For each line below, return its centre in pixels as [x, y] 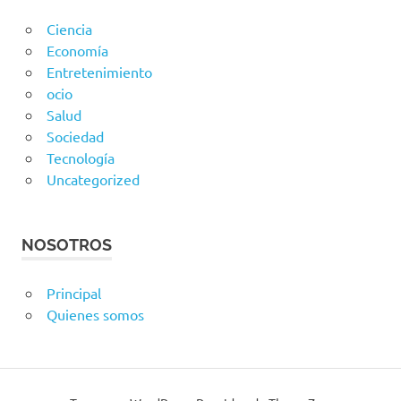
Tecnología [80, 158]
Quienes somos [95, 315]
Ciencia [69, 29]
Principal [73, 293]
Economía [77, 51]
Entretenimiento [99, 72]
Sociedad [75, 137]
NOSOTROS [67, 245]
